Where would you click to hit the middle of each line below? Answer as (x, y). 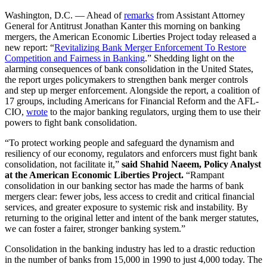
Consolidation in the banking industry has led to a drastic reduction (130, 249)
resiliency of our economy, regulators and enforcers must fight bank (131, 153)
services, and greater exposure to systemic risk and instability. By (126, 207)
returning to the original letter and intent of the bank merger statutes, (132, 218)
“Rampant (204, 175)
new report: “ (30, 47)
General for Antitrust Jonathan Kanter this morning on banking (122, 26)
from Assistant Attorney (199, 15)
